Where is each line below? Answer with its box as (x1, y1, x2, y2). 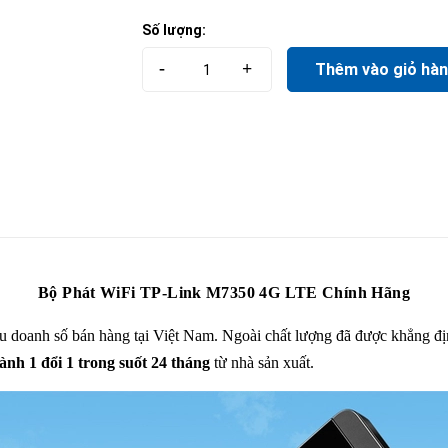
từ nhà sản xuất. (210, 354, 314, 371)
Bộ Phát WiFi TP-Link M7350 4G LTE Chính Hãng (38, 284, 410, 301)
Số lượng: (141, 22, 206, 38)
